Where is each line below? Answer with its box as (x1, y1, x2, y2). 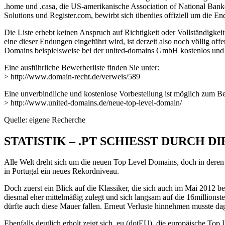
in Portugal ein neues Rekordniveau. (4, 167, 119, 176)
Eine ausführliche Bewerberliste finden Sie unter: (4, 63, 159, 72)
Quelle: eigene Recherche (4, 115, 85, 124)
